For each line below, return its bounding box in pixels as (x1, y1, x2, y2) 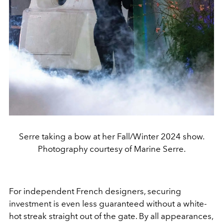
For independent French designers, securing (9, 186, 181, 196)
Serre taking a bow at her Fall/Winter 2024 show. (18, 131, 205, 141)
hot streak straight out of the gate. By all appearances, (9, 211, 213, 221)
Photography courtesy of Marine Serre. (37, 143, 186, 154)
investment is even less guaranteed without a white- (9, 198, 207, 209)
